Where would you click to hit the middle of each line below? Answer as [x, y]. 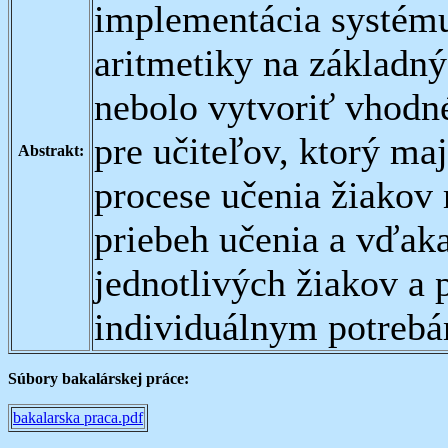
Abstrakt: [50, 150]
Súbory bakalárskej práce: [98, 378]
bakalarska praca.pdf [78, 417]
